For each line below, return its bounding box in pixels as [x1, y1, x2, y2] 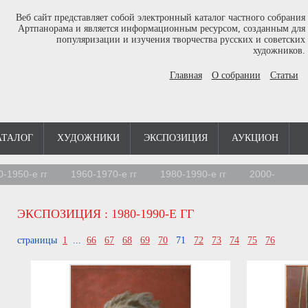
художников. [252, 45, 305, 56]
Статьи [269, 70, 298, 80]
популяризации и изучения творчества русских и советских [56, 34, 305, 45]
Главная [169, 70, 202, 80]
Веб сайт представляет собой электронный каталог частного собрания [15, 12, 305, 23]
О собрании [211, 70, 261, 80]
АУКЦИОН [232, 133, 278, 143]
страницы [17, 235, 63, 246]
